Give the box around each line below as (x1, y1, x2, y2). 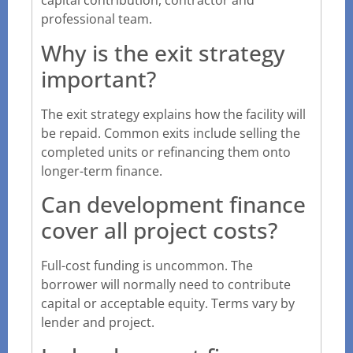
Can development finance (41, 189, 306, 220)
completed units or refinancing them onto (41, 143, 291, 161)
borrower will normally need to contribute (41, 276, 291, 294)
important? (41, 63, 156, 94)
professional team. (41, 10, 152, 28)
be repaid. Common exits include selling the (41, 124, 300, 142)
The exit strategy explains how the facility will (41, 105, 306, 123)
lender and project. (41, 314, 154, 332)
